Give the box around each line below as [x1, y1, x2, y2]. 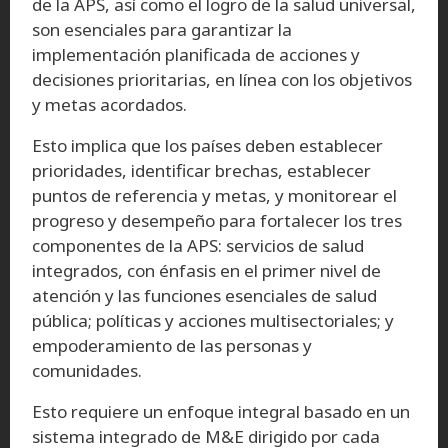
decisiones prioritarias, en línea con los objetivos [32, 67, 412, 91]
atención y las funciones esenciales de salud [32, 283, 377, 307]
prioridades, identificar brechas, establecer [32, 158, 371, 182]
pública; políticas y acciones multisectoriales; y [32, 308, 394, 332]
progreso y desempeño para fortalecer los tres [32, 208, 402, 232]
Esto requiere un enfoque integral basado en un [32, 399, 410, 423]
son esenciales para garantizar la [32, 17, 292, 41]
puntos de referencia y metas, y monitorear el [32, 183, 397, 207]
